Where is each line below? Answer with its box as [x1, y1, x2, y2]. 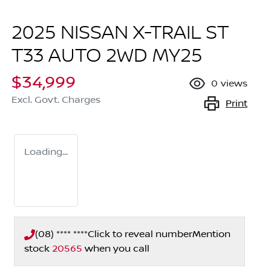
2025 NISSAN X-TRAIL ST [11, 22, 229, 45]
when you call [85, 243, 149, 255]
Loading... [24, 146, 68, 158]
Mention [192, 229, 230, 240]
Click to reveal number [88, 229, 192, 240]
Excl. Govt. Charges [11, 94, 100, 106]
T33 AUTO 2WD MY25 [11, 45, 202, 68]
